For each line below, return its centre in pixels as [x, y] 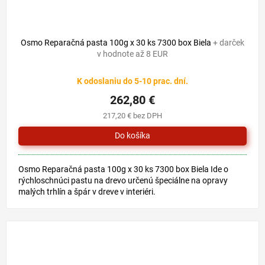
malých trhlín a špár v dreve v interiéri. [87, 191]
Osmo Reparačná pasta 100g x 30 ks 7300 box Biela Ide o [123, 169]
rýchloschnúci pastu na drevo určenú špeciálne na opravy [123, 180]
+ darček [229, 42]
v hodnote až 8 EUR [132, 54]
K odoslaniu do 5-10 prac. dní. [132, 81]
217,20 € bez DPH [132, 115]
